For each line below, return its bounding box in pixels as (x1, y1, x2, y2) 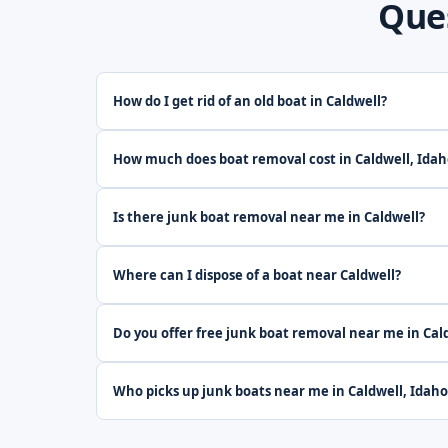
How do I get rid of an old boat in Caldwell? (113, 92, 387, 110)
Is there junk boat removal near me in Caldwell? (113, 208, 425, 226)
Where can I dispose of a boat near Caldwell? (113, 266, 401, 284)
